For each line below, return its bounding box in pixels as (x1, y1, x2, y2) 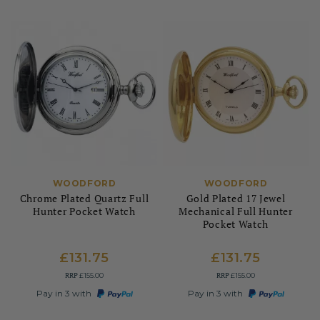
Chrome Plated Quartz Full (19, 191, 149, 205)
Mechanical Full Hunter (179, 204, 293, 218)
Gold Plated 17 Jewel (186, 191, 286, 205)
